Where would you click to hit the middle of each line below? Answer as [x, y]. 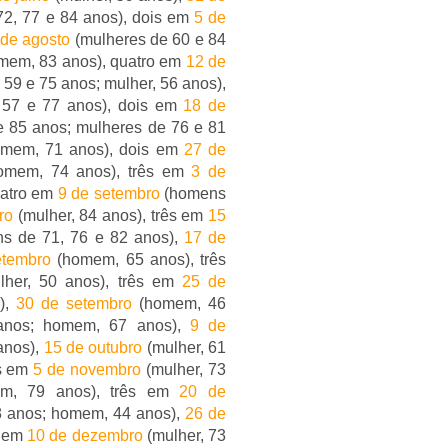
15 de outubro [93, 347]
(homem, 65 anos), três [139, 259]
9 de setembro [108, 193]
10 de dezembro [87, 435]
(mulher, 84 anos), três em [110, 215]
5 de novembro [87, 369]
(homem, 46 [179, 303]
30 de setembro [74, 303]
